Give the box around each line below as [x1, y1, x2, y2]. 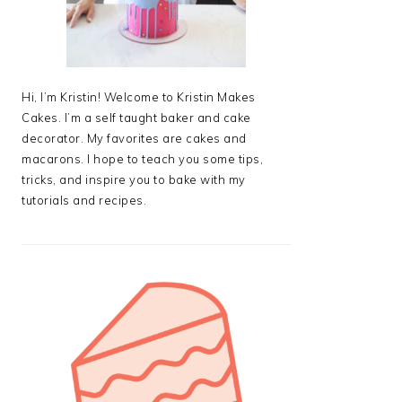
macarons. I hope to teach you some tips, [22, 152, 263, 167]
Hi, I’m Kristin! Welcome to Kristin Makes [22, 90, 256, 105]
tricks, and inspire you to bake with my [22, 172, 246, 188]
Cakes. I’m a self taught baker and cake [22, 110, 251, 126]
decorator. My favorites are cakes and [22, 131, 247, 146]
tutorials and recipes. [22, 193, 146, 208]
